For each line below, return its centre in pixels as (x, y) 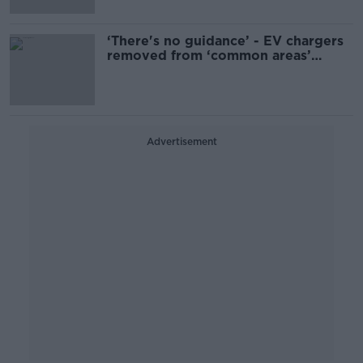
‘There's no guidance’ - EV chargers (185, 41)
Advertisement (181, 141)
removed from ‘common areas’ (209, 56)
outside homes (156, 70)
